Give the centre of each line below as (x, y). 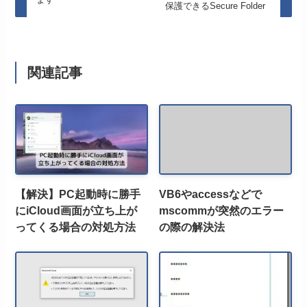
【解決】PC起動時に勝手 (78, 194)
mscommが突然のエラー (222, 211)
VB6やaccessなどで (211, 194)
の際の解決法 (192, 227)
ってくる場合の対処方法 (76, 227)
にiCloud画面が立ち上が (76, 211)
